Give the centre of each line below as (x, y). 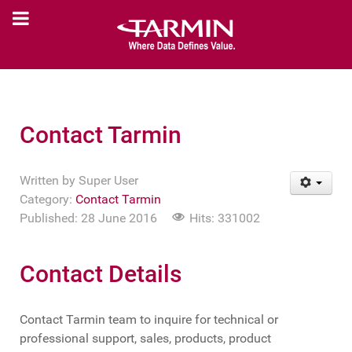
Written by (49, 180)
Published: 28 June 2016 (88, 218)
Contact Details (101, 273)
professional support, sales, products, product (145, 338)
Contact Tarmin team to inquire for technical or (149, 319)
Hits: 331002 (225, 218)
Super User (108, 180)
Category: (48, 199)
